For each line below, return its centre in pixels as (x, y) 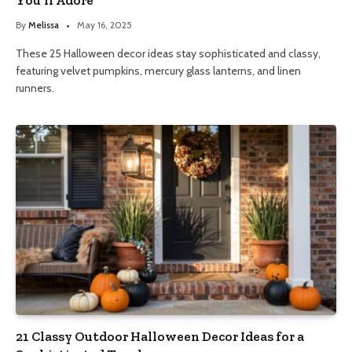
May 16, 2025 (104, 24)
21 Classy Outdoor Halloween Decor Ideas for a (160, 337)
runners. (35, 88)
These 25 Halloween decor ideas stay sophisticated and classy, (168, 53)
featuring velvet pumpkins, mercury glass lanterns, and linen (158, 70)
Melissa (44, 24)
